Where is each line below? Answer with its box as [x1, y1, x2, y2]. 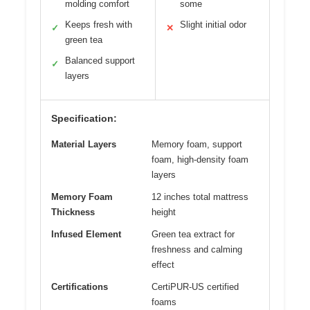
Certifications [51, 281, 108, 292]
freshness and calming [152, 244, 242, 255]
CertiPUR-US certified [152, 281, 239, 292]
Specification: [51, 112, 117, 124]
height [152, 206, 176, 217]
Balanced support [65, 55, 135, 66]
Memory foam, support [152, 138, 242, 149]
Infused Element [51, 228, 121, 239]
